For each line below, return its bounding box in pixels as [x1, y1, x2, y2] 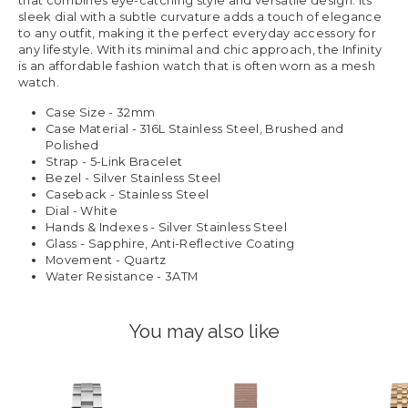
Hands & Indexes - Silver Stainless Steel [46, 219, 287, 234]
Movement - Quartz [46, 252, 167, 267]
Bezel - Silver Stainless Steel [46, 170, 221, 185]
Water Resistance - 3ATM [46, 269, 199, 283]
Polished [46, 138, 99, 152]
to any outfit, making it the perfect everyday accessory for [18, 25, 376, 40]
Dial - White [46, 203, 117, 218]
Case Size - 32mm [46, 105, 156, 119]
